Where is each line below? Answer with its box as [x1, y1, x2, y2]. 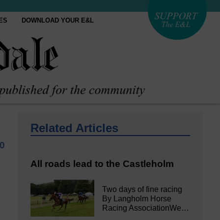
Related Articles [30, 121, 118, 135]
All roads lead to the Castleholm [30, 158, 174, 169]
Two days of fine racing [102, 185, 183, 194]
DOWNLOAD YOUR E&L [22, 17, 94, 24]
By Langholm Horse [102, 194, 172, 203]
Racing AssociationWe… [102, 204, 190, 213]
